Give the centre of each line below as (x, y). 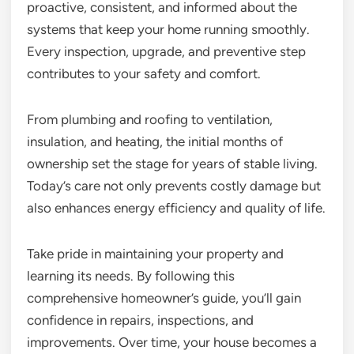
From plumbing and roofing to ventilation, (150, 120)
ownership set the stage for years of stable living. (172, 164)
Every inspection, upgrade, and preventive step (166, 52)
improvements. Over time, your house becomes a (172, 343)
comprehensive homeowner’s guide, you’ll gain (164, 298)
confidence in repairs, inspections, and (140, 320)
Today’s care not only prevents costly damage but (174, 186)
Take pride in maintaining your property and (155, 254)
